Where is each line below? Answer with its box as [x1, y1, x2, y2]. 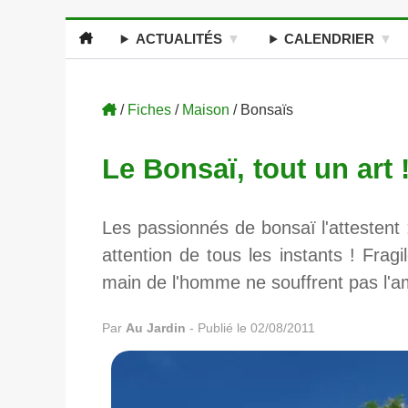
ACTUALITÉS [135, 31, 222, 46]
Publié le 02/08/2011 [198, 321, 315, 336]
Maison [182, 101, 230, 117]
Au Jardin [126, 321, 189, 336]
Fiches [127, 101, 172, 117]
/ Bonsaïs [229, 101, 294, 117]
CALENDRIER [284, 31, 375, 46]
